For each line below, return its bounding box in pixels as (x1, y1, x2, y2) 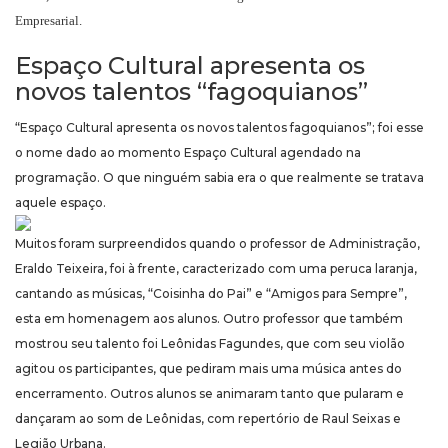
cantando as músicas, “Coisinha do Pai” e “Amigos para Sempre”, (15, 286, 407, 302)
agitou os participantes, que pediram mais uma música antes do (15, 361, 402, 377)
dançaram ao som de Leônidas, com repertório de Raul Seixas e (15, 411, 401, 427)
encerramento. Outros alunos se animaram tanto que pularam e (15, 386, 404, 402)
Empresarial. (15, 13, 82, 29)
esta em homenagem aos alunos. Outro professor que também (15, 311, 403, 327)
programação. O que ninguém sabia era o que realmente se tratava (15, 170, 424, 186)
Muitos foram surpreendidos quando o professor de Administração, (15, 236, 420, 252)
